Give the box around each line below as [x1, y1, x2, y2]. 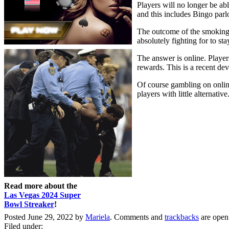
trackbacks [165, 212, 199, 221]
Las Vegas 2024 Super [4, 190, 81, 199]
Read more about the [4, 181, 77, 190]
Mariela [85, 212, 110, 221]
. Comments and [110, 212, 165, 221]
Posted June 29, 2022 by [4, 212, 85, 221]
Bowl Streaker [4, 199, 54, 209]
